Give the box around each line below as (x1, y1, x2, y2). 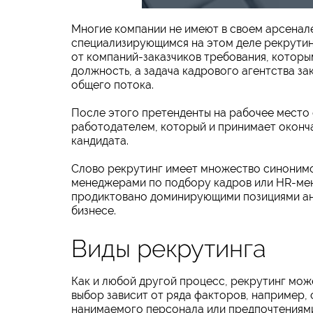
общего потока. (71, 78, 154, 92)
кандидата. (71, 133, 129, 147)
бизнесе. (71, 203, 116, 217)
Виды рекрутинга (71, 233, 266, 263)
